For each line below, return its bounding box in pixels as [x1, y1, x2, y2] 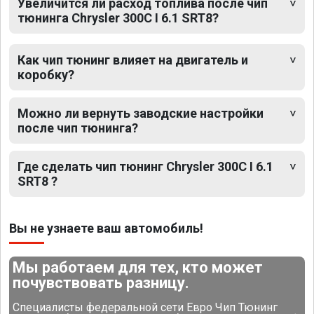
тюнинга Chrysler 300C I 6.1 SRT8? [18, 10, 219, 25]
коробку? [18, 67, 74, 82]
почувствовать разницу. [13, 273, 190, 292]
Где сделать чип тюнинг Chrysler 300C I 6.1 [18, 158, 273, 174]
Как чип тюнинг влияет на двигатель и [18, 52, 248, 67]
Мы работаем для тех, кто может [13, 258, 264, 276]
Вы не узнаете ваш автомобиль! [9, 220, 203, 235]
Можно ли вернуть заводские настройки [18, 105, 264, 121]
